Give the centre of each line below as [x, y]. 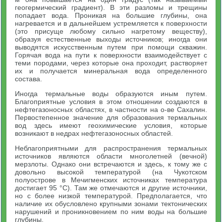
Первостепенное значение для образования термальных [111, 117]
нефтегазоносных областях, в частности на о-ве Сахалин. [111, 109]
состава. [29, 79]
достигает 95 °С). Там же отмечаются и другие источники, [111, 188]
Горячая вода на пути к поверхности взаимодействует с [111, 55]
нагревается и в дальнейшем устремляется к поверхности [111, 23]
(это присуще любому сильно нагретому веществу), [111, 31]
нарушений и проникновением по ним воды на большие [111, 211]
